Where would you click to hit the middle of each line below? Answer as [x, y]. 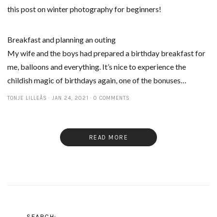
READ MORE [108, 138]
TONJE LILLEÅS [27, 98]
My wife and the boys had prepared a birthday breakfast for [106, 53]
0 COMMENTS [112, 98]
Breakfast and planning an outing [62, 40]
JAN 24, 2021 [70, 98]
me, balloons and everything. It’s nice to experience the [97, 67]
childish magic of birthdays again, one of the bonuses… [97, 80]
